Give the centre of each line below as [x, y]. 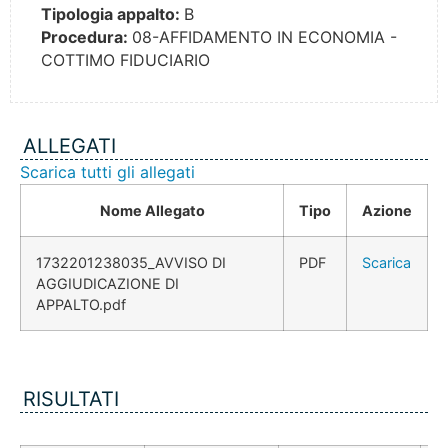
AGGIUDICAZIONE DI [107, 284]
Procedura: [86, 37]
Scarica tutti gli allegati [107, 172]
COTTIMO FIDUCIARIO [125, 60]
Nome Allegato [152, 211]
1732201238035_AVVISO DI [131, 263]
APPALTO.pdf [81, 305]
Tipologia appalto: [112, 14]
